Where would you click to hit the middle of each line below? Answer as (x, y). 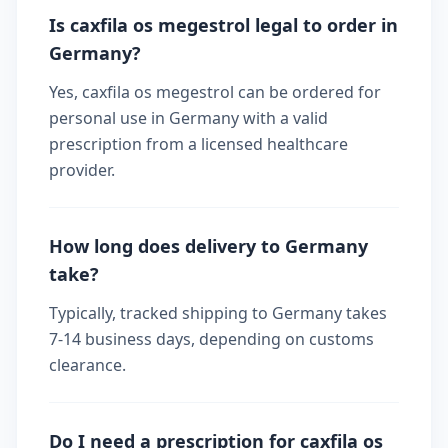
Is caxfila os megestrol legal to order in (223, 25)
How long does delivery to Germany (208, 246)
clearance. (87, 365)
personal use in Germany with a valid (188, 118)
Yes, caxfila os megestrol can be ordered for (215, 92)
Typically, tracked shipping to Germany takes (218, 313)
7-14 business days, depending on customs (211, 339)
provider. (82, 170)
